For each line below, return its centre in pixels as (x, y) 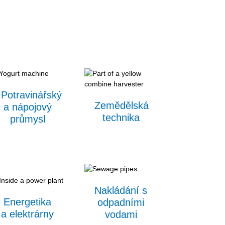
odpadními (121, 203)
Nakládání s (121, 191)
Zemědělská (121, 106)
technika (121, 118)
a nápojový (27, 107)
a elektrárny (28, 214)
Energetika (28, 202)
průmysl (27, 119)
